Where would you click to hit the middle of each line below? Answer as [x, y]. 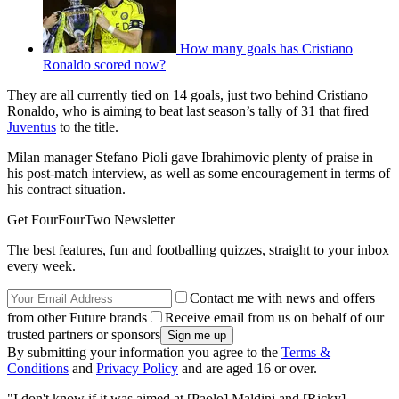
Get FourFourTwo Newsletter [91, 219]
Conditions [38, 368]
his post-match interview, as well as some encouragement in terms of [199, 173]
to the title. [87, 126]
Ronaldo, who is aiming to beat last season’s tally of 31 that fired [188, 110]
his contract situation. [66, 189]
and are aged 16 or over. [248, 368]
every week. [41, 265]
